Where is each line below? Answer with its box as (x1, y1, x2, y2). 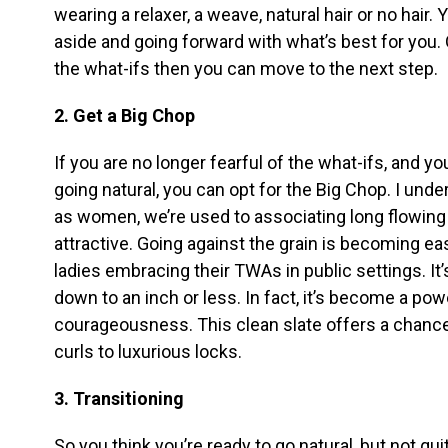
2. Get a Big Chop (54, 105, 195, 126)
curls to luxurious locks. (54, 341, 242, 362)
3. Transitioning (54, 388, 184, 409)
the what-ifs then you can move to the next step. (54, 58, 438, 79)
